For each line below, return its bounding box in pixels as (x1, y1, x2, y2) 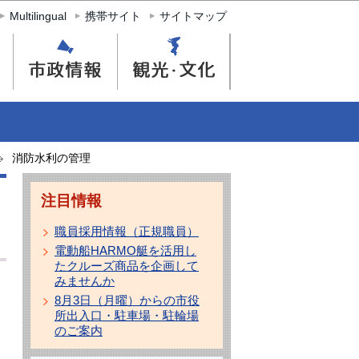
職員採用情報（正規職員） (54, 224, 199, 238)
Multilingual (10, 10, 67, 22)
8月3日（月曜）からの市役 (54, 293, 200, 307)
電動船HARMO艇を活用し (54, 244, 196, 257)
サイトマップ (159, 10, 227, 22)
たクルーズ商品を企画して (54, 259, 199, 272)
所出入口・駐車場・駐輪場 (54, 309, 199, 322)
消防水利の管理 (12, 151, 91, 164)
